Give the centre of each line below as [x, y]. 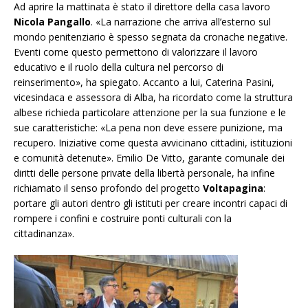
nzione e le [262, 113]
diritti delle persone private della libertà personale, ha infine [144, 173]
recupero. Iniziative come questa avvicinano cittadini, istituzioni [153, 143]
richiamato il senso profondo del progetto [108, 188]
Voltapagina [233, 188]
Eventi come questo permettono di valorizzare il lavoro [136, 52]
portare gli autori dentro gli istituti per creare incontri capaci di [151, 203]
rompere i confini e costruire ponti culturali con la [123, 219]
